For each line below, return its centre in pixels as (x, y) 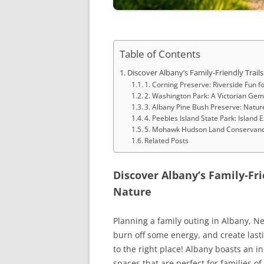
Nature (132, 191)
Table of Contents (160, 54)
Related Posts (167, 140)
